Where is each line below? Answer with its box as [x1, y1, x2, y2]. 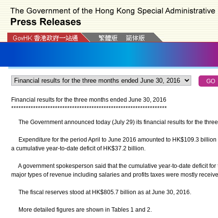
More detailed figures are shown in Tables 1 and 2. [11, 206, 152, 213]
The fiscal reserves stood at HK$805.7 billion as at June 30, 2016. [11, 189, 191, 196]
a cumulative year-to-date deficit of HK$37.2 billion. [11, 145, 145, 152]
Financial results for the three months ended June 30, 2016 [11, 96, 166, 103]
